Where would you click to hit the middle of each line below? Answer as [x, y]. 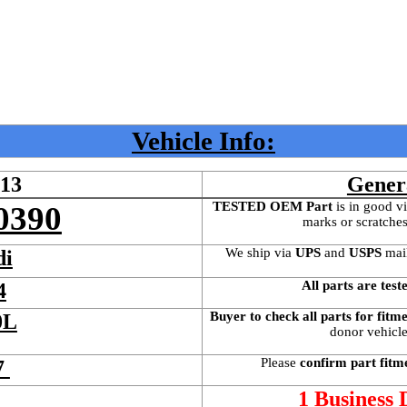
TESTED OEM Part [272, 207]
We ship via [260, 253]
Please [280, 363]
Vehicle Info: [203, 141]
